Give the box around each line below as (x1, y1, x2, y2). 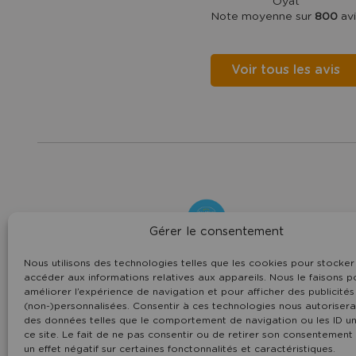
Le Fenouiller (242, 241, 327, 254)
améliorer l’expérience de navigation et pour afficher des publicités (24, 287, 354, 296)
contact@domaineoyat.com (120, 298, 292, 311)
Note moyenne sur (210, 10, 315, 22)
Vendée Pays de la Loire (130, 260, 283, 273)
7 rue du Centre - (85, 241, 194, 254)
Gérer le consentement (149, 226, 284, 238)
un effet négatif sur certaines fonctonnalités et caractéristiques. (24, 344, 335, 354)
